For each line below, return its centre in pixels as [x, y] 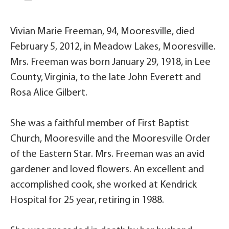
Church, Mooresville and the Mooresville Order [110, 139]
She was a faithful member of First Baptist [100, 124]
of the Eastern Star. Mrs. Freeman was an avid [107, 154]
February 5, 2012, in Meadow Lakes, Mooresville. [113, 47]
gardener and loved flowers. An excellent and [107, 170]
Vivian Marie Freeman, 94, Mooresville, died [102, 32]
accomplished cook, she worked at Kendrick [104, 185]
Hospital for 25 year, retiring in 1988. [87, 200]
